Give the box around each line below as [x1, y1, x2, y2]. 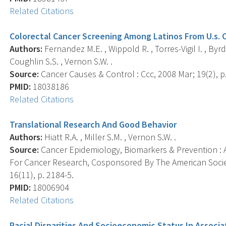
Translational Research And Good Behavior [10, 118, 177, 130]
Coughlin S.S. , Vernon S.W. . [10, 55, 113, 67]
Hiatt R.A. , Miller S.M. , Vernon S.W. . [42, 131, 177, 143]
